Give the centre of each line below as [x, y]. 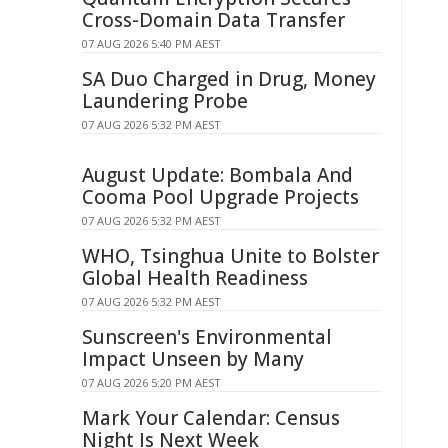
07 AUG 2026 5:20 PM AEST [151, 382]
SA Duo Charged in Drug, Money [229, 79]
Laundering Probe [165, 101]
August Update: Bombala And [217, 175]
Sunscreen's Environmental [207, 337]
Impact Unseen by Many [193, 359]
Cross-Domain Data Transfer [213, 20]
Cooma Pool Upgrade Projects [220, 197]
